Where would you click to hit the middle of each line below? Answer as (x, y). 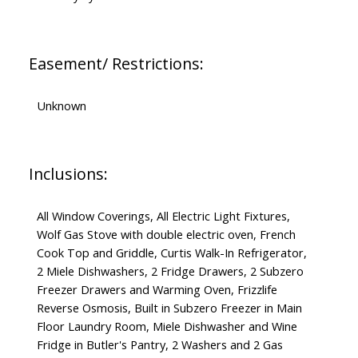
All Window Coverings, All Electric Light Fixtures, (163, 216)
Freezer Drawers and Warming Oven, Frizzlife (157, 290)
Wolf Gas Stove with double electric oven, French (166, 235)
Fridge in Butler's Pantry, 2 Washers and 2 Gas (159, 345)
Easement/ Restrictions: (116, 64)
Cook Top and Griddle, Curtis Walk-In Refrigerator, (171, 253)
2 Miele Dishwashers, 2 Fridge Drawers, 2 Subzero (170, 271)
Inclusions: (68, 174)
